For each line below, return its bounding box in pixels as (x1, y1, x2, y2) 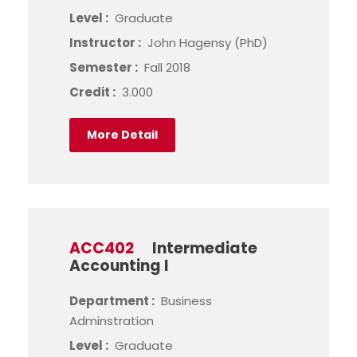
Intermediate (152, 237, 257, 260)
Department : (69, 292, 157, 310)
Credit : (69, 84, 118, 101)
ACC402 (69, 237, 134, 260)
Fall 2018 (144, 59, 190, 76)
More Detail (87, 127, 158, 143)
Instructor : (69, 34, 143, 52)
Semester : (69, 59, 140, 76)
